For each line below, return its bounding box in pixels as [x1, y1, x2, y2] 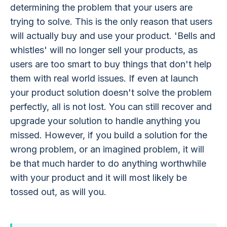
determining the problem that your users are [10, 2, 193, 13]
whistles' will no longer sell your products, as [10, 44, 198, 55]
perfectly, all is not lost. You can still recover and [10, 101, 212, 112]
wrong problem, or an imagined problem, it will [10, 143, 204, 155]
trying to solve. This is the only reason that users [10, 16, 212, 27]
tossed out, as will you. [10, 186, 106, 197]
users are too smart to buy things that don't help [10, 58, 212, 69]
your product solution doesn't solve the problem [10, 87, 212, 98]
